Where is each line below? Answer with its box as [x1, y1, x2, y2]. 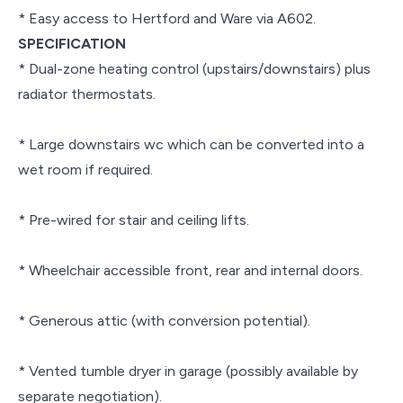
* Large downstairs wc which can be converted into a [18, 135, 364, 153]
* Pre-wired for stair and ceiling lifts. [18, 210, 249, 228]
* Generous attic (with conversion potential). [18, 311, 310, 329]
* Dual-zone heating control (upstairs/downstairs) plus [18, 59, 371, 77]
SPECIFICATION [18, 34, 126, 52]
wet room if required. [18, 160, 153, 178]
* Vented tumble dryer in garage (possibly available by [18, 362, 358, 380]
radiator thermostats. [18, 85, 156, 103]
